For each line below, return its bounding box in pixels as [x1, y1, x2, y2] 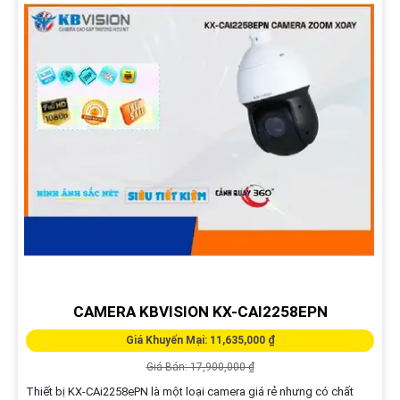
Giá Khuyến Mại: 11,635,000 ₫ [125, 333, 275, 346]
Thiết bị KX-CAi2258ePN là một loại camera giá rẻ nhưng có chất [25, 384, 354, 398]
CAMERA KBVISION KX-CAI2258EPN [72, 302, 328, 321]
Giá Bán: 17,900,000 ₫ [146, 360, 254, 373]
